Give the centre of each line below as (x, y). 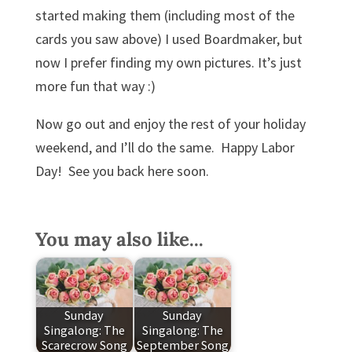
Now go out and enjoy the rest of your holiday (170, 124)
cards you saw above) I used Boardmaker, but (169, 39)
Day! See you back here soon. (122, 171)
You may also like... (119, 239)
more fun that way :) (95, 86)
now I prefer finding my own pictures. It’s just (168, 62)
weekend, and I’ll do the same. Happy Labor (165, 147)
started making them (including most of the (165, 15)
